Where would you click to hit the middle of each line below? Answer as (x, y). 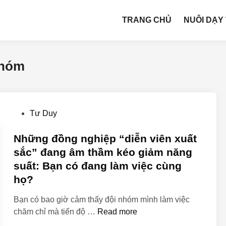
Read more (117, 212)
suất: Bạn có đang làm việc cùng (97, 166)
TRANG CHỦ (147, 20)
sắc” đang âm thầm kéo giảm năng (103, 152)
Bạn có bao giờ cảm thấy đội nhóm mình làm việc (101, 200)
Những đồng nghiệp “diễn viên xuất (105, 138)
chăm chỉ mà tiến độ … (55, 212)
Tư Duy (43, 113)
